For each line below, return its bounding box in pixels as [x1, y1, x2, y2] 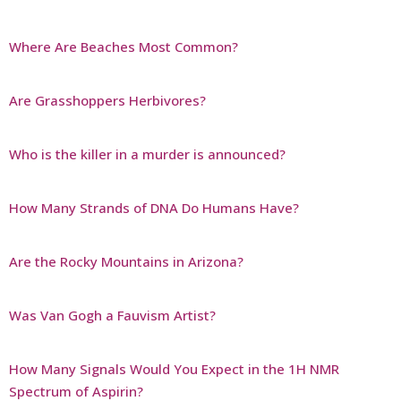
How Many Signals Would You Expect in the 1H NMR [9, 359, 339, 378]
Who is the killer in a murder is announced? [9, 144, 286, 163]
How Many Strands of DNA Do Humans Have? [9, 198, 299, 217]
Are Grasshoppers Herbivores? [9, 90, 206, 109]
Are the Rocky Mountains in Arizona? [9, 252, 243, 270]
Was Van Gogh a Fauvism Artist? [9, 305, 216, 324]
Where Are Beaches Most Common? [9, 37, 238, 55]
